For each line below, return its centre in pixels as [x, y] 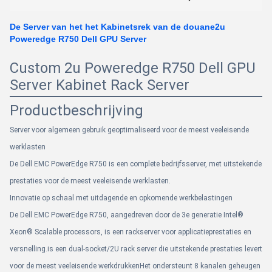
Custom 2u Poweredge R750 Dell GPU [133, 68]
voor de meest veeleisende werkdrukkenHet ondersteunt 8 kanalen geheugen [135, 266]
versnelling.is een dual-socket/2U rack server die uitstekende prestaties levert [136, 249]
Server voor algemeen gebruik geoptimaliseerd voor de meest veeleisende [129, 130]
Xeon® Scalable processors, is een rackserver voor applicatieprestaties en [131, 232]
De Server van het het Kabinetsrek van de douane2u [117, 27]
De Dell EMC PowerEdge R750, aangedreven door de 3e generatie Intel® [127, 215]
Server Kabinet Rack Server [100, 85]
